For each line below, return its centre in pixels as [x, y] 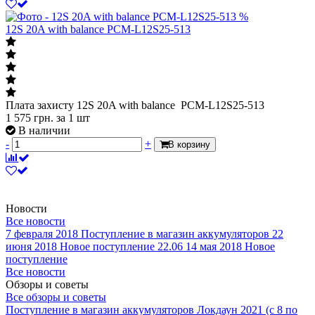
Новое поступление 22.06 [121, 246]
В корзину [189, 144]
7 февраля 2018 [42, 233]
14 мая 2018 [214, 246]
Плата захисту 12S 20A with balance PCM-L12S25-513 [135, 105]
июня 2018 [31, 246]
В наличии [44, 130]
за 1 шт [73, 117]
